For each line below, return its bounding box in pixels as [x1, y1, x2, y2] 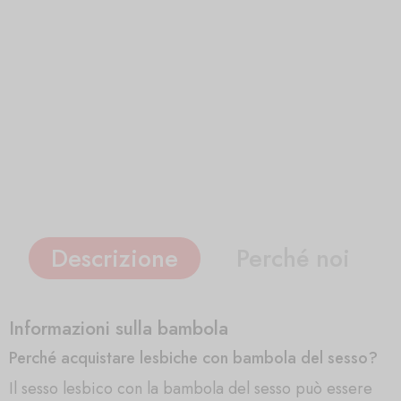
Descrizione [51, 241, 178, 277]
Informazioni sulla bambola [9, 314, 228, 343]
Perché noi [236, 241, 350, 277]
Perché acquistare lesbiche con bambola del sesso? [9, 346, 378, 370]
